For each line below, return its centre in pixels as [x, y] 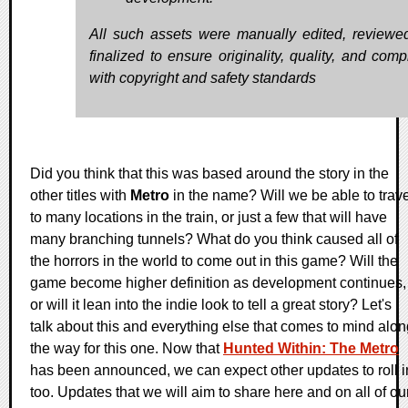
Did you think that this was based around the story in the [209, 174]
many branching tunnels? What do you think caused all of [214, 240]
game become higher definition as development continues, [218, 283]
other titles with [80, 196]
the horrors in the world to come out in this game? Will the [214, 261]
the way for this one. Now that [127, 349]
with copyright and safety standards [203, 78]
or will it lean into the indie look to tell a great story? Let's [211, 305]
